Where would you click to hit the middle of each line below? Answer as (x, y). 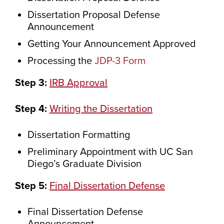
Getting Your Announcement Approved (112, 44)
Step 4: (31, 109)
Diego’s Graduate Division (84, 164)
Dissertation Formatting (79, 135)
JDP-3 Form (120, 61)
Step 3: (32, 83)
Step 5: (32, 186)
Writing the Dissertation (101, 109)
